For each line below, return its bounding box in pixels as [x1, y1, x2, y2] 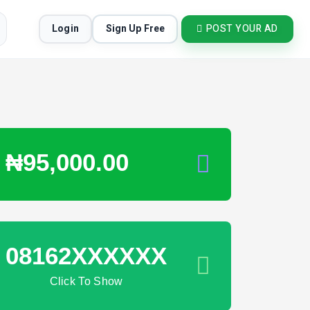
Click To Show [49, 275, 123, 287]
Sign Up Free [105, 21, 165, 36]
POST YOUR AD [206, 21, 278, 36]
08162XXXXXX [6, 242, 167, 269]
